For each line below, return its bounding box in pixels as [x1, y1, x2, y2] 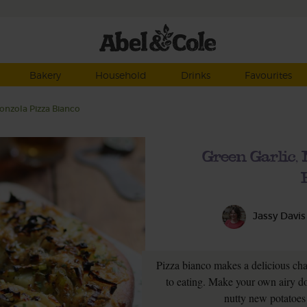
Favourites [244, 69, 292, 81]
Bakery [29, 69, 61, 81]
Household [95, 69, 147, 81]
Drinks [180, 69, 210, 81]
